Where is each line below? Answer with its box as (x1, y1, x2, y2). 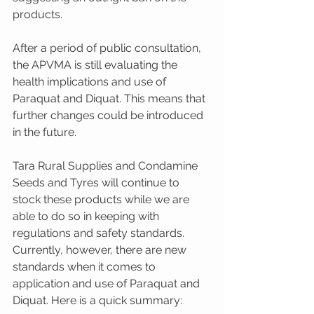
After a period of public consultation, (13, 41, 204, 55)
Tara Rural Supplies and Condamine (13, 159, 200, 173)
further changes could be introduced (13, 109, 206, 123)
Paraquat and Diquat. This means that (13, 92, 208, 106)
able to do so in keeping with (13, 210, 162, 224)
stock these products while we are (13, 193, 192, 207)
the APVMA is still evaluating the (13, 58, 180, 72)
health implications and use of (13, 75, 169, 89)
